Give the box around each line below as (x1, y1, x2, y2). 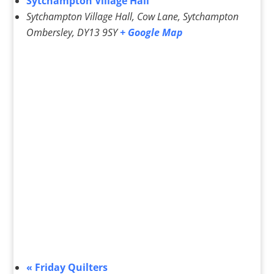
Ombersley (26, 26, 72, 40)
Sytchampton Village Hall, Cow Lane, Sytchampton (26, 10, 239, 24)
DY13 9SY (76, 26, 117, 40)
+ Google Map (119, 26, 183, 40)
